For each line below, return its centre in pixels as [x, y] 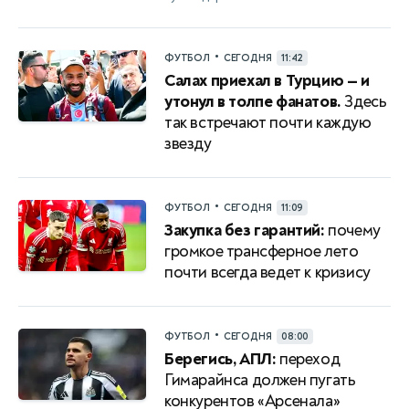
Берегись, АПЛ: [220, 359]
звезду [188, 143]
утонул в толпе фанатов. [253, 101]
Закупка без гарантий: [245, 230]
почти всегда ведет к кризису [267, 272]
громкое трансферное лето [262, 251]
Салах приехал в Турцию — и [267, 80]
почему [352, 230]
